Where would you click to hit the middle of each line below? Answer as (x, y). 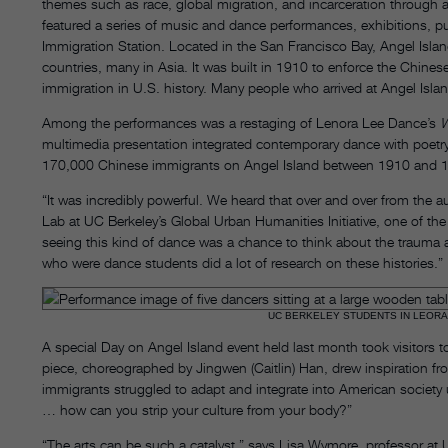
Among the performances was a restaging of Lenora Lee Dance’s (241, 123)
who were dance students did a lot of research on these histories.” (242, 263)
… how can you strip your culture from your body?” (199, 410)
